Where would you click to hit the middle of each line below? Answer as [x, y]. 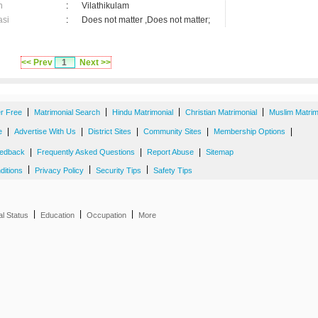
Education [57, 215]
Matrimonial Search [67, 112]
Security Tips [119, 170]
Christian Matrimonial [221, 112]
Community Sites [172, 131]
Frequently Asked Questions [86, 152]
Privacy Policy [59, 170]
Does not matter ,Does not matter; [146, 20]
